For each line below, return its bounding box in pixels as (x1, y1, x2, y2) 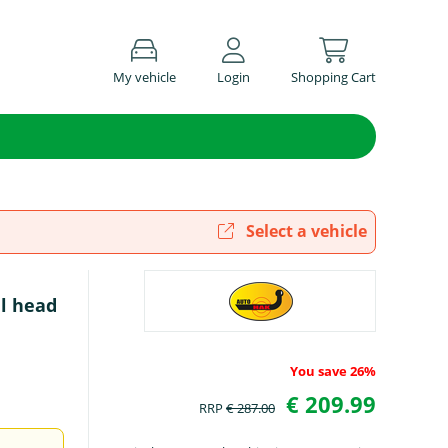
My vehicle (112, 67, 176, 86)
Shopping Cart (290, 67, 376, 86)
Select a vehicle (242, 220, 367, 242)
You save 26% (289, 362, 376, 380)
